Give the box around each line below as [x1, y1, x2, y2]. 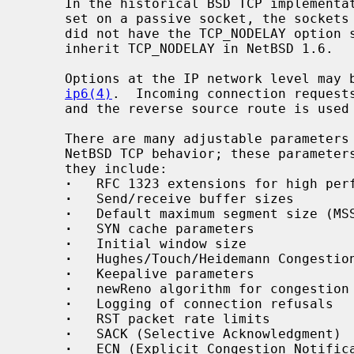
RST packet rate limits [73, 311, 270, 326]
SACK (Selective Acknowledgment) [73, 326, 341, 341]
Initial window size [73, 235, 247, 251]
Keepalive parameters [73, 265, 254, 281]
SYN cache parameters [73, 220, 254, 236]
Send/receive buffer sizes [73, 190, 294, 206]
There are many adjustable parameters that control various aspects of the [25, 130, 65, 146]
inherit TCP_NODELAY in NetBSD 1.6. [25, 40, 65, 56]
